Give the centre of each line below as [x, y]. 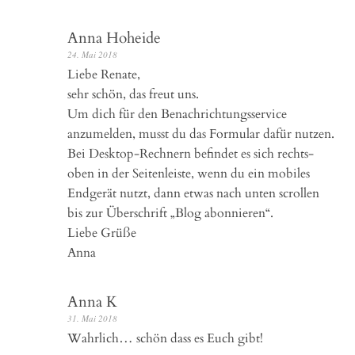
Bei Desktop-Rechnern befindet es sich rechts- [191, 153]
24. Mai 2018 [92, 54]
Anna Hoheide [114, 38]
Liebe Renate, [104, 74]
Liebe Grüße [102, 233]
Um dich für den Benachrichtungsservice [177, 114]
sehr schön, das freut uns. [133, 94]
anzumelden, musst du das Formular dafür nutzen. [201, 134]
